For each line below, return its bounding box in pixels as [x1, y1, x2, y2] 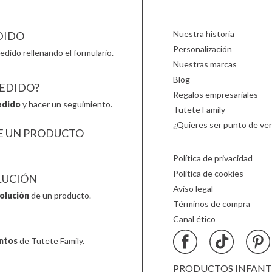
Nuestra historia [172, 29, 234, 39]
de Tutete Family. [17, 236, 84, 246]
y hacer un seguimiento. [20, 99, 112, 109]
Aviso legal [172, 183, 213, 194]
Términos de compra [172, 199, 250, 209]
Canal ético [172, 214, 216, 224]
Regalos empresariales [172, 89, 258, 100]
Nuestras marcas [172, 59, 237, 69]
